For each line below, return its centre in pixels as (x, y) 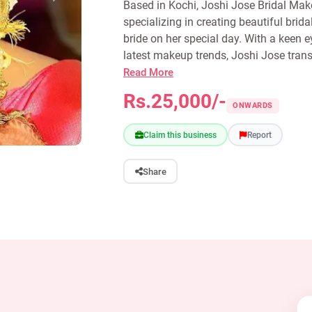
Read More (148, 72)
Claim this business (180, 135)
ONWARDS (253, 106)
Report (259, 135)
